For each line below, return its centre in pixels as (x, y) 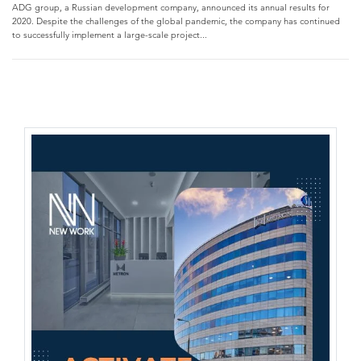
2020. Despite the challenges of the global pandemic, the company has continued (176, 21)
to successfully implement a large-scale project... (110, 35)
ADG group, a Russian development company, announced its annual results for (171, 7)
